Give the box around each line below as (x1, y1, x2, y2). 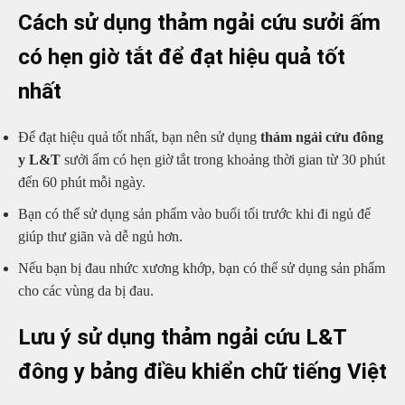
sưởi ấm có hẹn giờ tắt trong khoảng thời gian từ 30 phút (61, 152, 385, 168)
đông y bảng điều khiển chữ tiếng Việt (18, 359, 387, 385)
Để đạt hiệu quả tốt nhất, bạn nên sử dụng (18, 129, 257, 146)
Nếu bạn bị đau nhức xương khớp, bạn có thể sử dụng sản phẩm (18, 259, 385, 276)
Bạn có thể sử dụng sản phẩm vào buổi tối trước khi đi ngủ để (18, 206, 371, 222)
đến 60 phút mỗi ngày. (18, 174, 146, 191)
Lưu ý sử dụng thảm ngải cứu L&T (18, 325, 346, 351)
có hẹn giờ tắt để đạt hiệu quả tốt (18, 43, 345, 70)
